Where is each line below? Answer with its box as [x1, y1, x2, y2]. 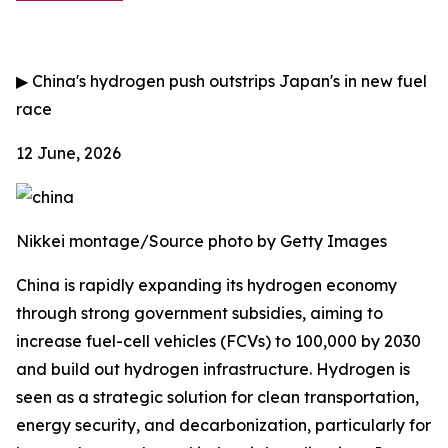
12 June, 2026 [16, 143, 121, 163]
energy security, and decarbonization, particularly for [16, 415, 431, 435]
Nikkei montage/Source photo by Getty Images [16, 231, 387, 251]
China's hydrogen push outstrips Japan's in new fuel [28, 71, 427, 91]
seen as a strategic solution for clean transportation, [16, 387, 419, 407]
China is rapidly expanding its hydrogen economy [16, 275, 397, 295]
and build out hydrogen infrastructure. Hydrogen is [16, 359, 410, 379]
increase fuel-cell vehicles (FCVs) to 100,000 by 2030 [16, 331, 421, 351]
